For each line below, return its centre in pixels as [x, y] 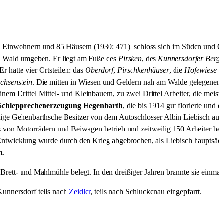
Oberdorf [99, 70]
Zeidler [80, 191]
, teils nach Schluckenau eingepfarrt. [146, 191]
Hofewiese [200, 70]
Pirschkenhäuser [143, 70]
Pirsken [130, 58]
